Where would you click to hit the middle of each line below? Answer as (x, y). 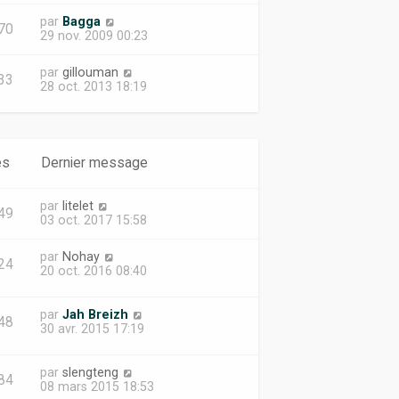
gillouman (90, 72)
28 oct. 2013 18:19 (93, 86)
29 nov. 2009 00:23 (94, 36)
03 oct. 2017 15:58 (93, 220)
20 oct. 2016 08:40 (93, 271)
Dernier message (94, 163)
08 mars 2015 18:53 (97, 387)
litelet (77, 206)
